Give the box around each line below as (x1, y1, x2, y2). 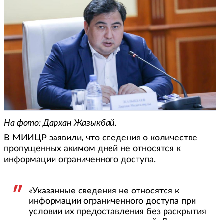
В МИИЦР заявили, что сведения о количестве (4, 134, 197, 143)
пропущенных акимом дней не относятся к (4, 144, 181, 154)
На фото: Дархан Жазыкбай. (4, 119, 119, 128)
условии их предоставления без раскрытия (29, 207, 206, 217)
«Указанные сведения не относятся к (29, 187, 179, 196)
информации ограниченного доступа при (29, 197, 196, 206)
